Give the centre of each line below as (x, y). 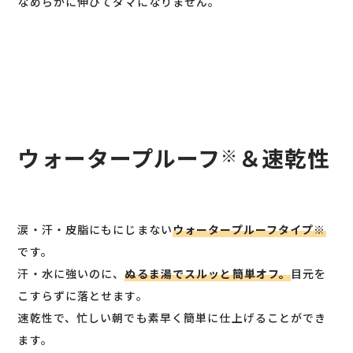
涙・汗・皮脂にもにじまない (95, 229)
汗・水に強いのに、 (71, 273)
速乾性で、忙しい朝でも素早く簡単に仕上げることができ (172, 317)
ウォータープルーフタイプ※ (249, 229)
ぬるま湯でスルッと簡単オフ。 (208, 273)
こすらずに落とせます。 (83, 295)
